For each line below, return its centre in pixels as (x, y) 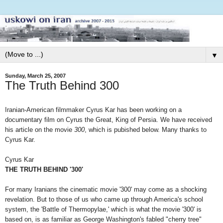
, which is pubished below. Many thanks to (146, 129)
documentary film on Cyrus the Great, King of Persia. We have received (109, 119)
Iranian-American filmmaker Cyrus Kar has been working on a (93, 110)
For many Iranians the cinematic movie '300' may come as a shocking (106, 189)
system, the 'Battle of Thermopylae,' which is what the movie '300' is (103, 209)
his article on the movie (40, 129)
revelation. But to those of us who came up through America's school (104, 199)
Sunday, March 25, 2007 (35, 75)
